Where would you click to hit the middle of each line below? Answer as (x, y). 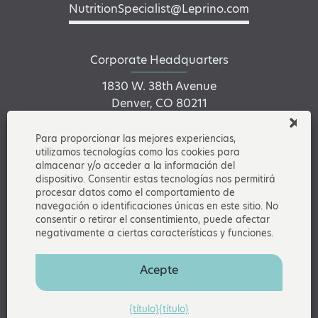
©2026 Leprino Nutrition (159, 241)
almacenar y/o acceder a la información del (135, 165)
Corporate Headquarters (159, 60)
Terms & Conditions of (249, 256)
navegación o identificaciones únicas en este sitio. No (157, 206)
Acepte (159, 270)
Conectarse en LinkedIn (159, 154)
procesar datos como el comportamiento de (135, 192)
